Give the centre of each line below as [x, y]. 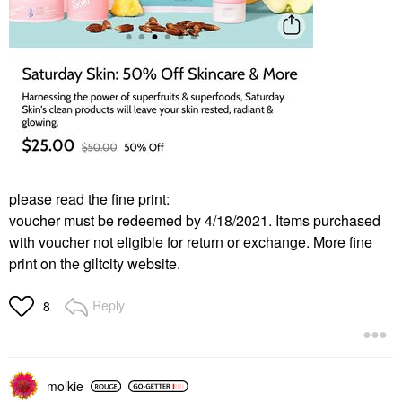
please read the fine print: [89, 199]
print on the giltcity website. [96, 264]
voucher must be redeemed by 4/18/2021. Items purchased [195, 221]
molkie [65, 386]
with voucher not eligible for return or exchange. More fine [191, 242]
